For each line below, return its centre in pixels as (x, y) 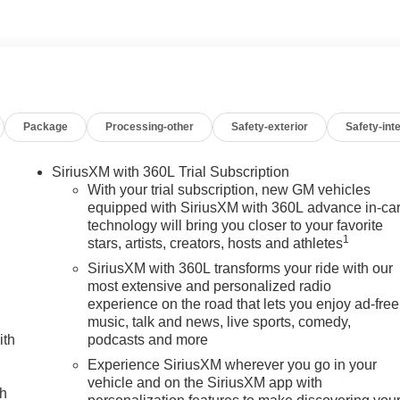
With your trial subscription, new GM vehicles (229, 189)
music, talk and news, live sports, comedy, (220, 321)
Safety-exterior (270, 126)
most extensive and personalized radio (210, 286)
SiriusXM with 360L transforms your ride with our (241, 268)
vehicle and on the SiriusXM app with (205, 382)
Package (46, 126)
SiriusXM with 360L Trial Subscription (171, 171)
